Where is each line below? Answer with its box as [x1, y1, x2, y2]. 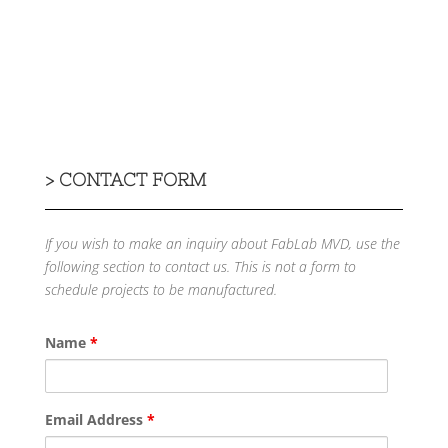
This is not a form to [233, 256, 356, 276]
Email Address [44, 409, 147, 429]
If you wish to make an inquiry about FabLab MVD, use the [44, 233, 400, 253]
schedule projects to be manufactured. [44, 279, 277, 299]
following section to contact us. [44, 256, 234, 276]
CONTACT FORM [58, 168, 207, 190]
